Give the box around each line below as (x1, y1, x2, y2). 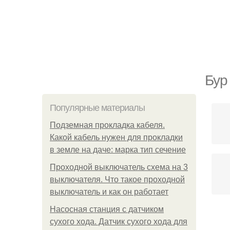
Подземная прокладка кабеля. (50, 121, 165, 129)
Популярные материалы (50, 103, 145, 113)
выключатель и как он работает (50, 187, 168, 196)
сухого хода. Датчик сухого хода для (50, 217, 187, 226)
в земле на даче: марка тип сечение (50, 145, 186, 154)
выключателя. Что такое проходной (50, 175, 185, 184)
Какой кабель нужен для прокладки (50, 133, 183, 142)
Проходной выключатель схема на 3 (50, 163, 188, 171)
